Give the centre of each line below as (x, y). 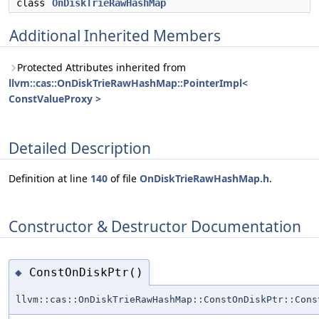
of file (124, 179)
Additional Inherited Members (115, 36)
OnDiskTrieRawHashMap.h (204, 179)
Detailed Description (80, 148)
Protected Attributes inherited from (101, 67)
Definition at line (49, 179)
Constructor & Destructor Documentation (155, 226)
